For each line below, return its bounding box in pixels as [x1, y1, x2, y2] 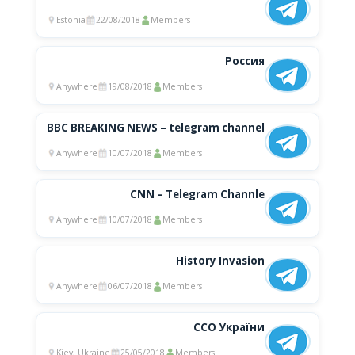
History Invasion [176, 254, 265, 269]
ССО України [193, 320, 265, 335]
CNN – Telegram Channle [130, 187, 265, 202]
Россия [225, 54, 265, 69]
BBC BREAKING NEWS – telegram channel [47, 120, 265, 136]
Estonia [55, 14, 86, 26]
